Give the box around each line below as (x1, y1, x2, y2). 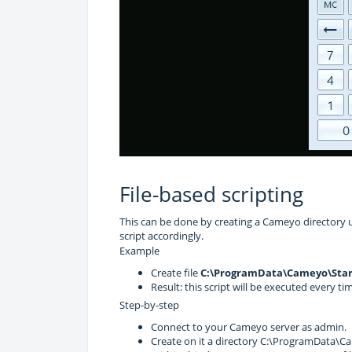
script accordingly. (119, 228, 203, 243)
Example (119, 243, 159, 258)
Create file (151, 265, 200, 280)
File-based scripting (119, 179, 303, 208)
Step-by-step (119, 297, 179, 312)
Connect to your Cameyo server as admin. (151, 319, 346, 334)
